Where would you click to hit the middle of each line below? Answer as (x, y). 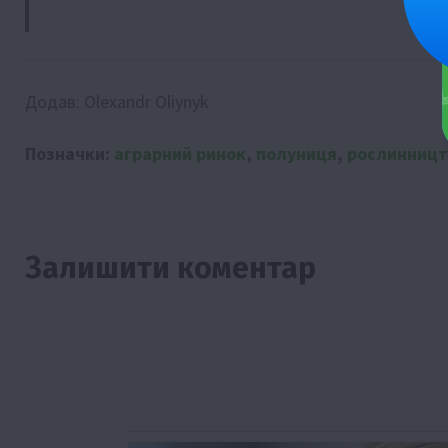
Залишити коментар (170, 267)
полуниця (296, 153)
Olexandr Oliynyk (146, 101)
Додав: (54, 101)
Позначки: (69, 153)
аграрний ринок (180, 153)
